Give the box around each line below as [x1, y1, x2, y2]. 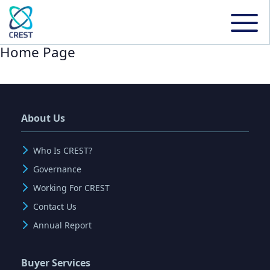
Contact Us [33, 200, 77, 212]
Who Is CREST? [33, 144, 92, 156]
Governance [33, 163, 81, 175]
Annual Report [33, 219, 92, 231]
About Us [21, 111, 65, 125]
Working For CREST [33, 181, 110, 193]
